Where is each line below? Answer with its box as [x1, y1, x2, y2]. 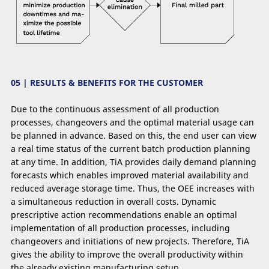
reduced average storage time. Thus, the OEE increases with [11, 183, 255, 195]
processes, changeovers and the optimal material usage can [11, 116, 254, 128]
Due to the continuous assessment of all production [11, 103, 219, 115]
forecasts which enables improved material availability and [11, 169, 249, 181]
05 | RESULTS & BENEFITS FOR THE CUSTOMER [11, 77, 203, 89]
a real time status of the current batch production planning [11, 143, 250, 155]
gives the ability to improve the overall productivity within [11, 249, 243, 261]
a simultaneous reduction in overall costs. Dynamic [11, 196, 216, 208]
